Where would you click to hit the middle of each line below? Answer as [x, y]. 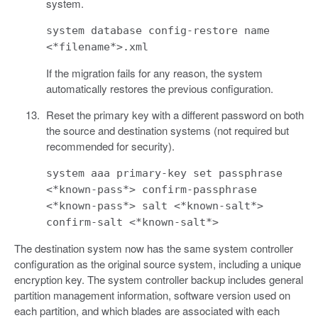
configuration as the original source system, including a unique [158, 264]
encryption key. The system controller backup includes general [159, 280]
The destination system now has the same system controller [154, 248]
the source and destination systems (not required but [167, 131]
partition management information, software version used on [152, 295]
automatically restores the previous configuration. [159, 89]
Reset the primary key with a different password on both [175, 115]
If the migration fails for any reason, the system [154, 73]
